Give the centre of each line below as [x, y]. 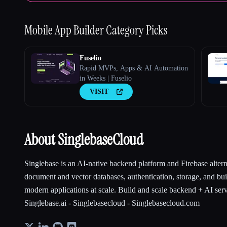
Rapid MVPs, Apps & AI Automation [134, 68]
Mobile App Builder [65, 30]
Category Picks [137, 30]
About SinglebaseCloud [84, 140]
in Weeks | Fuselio [106, 79]
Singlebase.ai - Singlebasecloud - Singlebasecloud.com [112, 203]
